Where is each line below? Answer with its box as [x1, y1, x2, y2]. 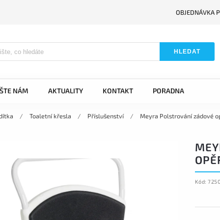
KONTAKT [103, 86, 133, 95]
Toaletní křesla [29, 112, 71, 120]
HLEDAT [174, 48, 201, 55]
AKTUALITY [48, 86, 83, 95]
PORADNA [153, 86, 184, 95]
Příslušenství [87, 112, 124, 120]
